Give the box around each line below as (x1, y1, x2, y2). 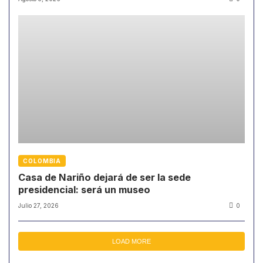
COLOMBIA (23, 157, 62, 165)
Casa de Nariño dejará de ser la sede (18, 171, 191, 184)
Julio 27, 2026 (18, 202, 59, 210)
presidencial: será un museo (18, 184, 150, 196)
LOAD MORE (112, 238, 151, 245)
